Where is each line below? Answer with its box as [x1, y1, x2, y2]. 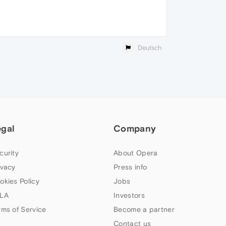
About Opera [114, 149, 158, 157]
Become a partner [114, 205, 175, 214]
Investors [114, 191, 145, 200]
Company [114, 123, 156, 134]
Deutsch [138, 43, 162, 51]
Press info [114, 163, 147, 172]
